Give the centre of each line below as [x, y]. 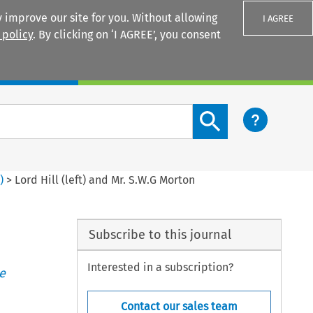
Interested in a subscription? [161, 268]
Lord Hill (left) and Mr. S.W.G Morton [105, 180]
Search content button [249, 112]
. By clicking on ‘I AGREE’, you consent [127, 35]
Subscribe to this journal [160, 234]
